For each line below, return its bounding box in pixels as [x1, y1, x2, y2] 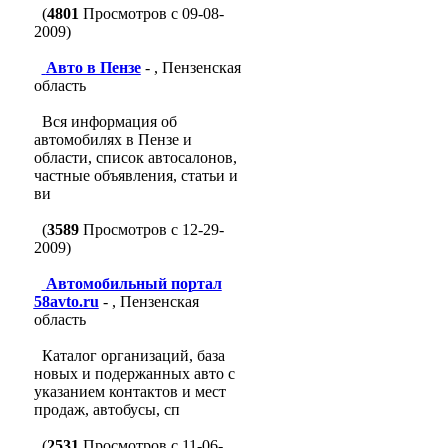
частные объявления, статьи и [33, 167, 238, 184]
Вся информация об [41, 113, 177, 130]
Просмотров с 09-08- [78, 5, 224, 22]
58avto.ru [33, 293, 99, 310]
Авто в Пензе [45, 59, 141, 76]
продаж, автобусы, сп [33, 401, 180, 418]
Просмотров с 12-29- [78, 221, 224, 238]
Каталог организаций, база [41, 347, 225, 364]
